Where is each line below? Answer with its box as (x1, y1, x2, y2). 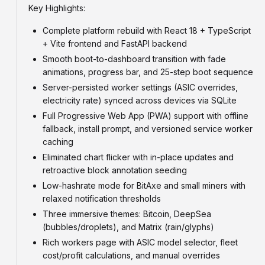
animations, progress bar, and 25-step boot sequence (43, 67, 253, 77)
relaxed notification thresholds (43, 193, 161, 203)
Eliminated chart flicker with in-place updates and (43, 152, 234, 162)
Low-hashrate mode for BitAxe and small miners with (43, 180, 245, 190)
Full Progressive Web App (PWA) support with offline (43, 111, 248, 121)
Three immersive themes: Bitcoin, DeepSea (43, 209, 211, 219)
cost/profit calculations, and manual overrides (43, 250, 220, 260)
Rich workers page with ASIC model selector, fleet (43, 237, 238, 247)
